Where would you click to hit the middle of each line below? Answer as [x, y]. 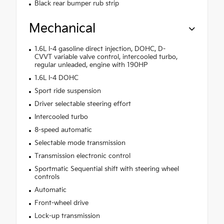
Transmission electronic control [82, 156]
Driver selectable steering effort [82, 104]
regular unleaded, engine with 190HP [91, 65]
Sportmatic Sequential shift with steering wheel [106, 169]
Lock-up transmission [67, 216]
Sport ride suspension [67, 91]
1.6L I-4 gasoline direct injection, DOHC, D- [100, 49]
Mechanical [62, 29]
